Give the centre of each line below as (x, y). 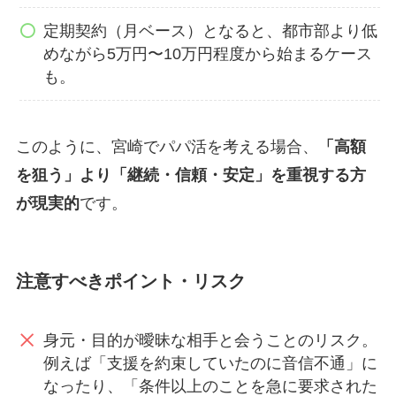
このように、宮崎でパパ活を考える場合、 (167, 147)
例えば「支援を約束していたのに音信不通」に (211, 363)
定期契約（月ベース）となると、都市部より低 (211, 30)
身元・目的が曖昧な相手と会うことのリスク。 (211, 340)
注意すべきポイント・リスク (130, 282)
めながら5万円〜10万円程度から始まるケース (208, 53)
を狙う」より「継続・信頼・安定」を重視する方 (190, 175)
